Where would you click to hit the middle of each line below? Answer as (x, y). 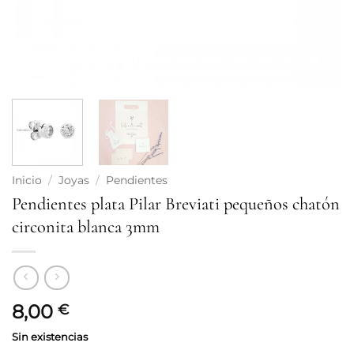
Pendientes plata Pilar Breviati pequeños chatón (176, 203)
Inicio (27, 180)
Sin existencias (50, 337)
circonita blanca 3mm (86, 226)
